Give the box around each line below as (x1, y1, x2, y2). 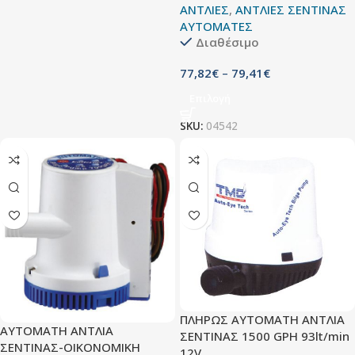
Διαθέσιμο (196, 34, 259, 51)
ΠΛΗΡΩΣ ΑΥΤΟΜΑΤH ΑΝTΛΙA (180, 311, 345, 328)
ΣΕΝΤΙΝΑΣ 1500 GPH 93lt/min (180, 328, 349, 345)
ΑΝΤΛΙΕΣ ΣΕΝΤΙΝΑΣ (235, 2, 346, 18)
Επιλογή (189, 91, 231, 106)
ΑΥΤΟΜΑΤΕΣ (180, 18, 253, 35)
